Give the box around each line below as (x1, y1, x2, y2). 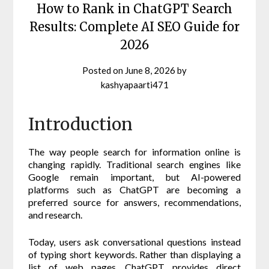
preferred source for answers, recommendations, (28, 196, 241, 208)
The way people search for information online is (28, 146, 241, 158)
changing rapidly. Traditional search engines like (28, 159, 241, 171)
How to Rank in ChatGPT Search (37, 1, 232, 17)
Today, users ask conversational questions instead (28, 236, 241, 248)
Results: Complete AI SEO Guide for (29, 19, 240, 35)
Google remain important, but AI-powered (28, 171, 241, 183)
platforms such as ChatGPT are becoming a (28, 184, 241, 196)
